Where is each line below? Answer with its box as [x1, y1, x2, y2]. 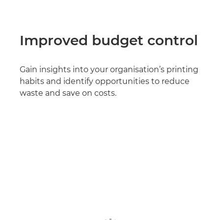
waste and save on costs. [20, 88, 116, 98]
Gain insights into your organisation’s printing [20, 65, 198, 74]
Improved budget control [20, 32, 198, 49]
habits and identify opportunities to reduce [20, 77, 190, 86]
